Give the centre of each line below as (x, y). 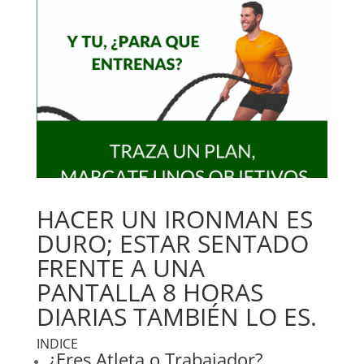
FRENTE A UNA (120, 268)
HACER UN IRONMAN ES (174, 219)
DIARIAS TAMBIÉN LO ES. (176, 317)
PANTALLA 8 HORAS (149, 292)
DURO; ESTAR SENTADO (172, 244)
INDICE (57, 344)
